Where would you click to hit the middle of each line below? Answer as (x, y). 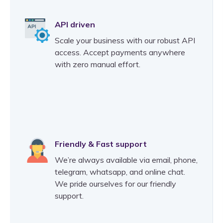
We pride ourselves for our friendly (115, 184)
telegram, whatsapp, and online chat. (120, 172)
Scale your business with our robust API (125, 41)
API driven (75, 25)
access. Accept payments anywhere (120, 53)
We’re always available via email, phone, (126, 160)
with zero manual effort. (98, 64)
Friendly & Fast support (101, 144)
